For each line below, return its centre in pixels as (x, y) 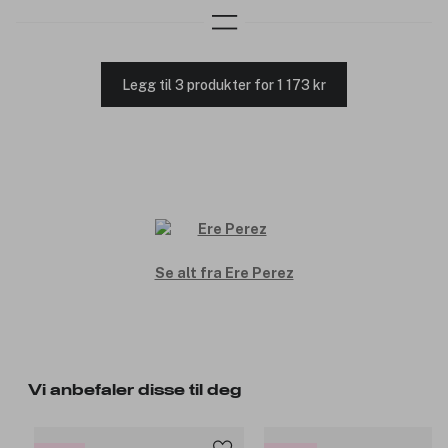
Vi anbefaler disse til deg (134, 390)
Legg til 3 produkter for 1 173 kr (224, 84)
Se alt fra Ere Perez (224, 273)
